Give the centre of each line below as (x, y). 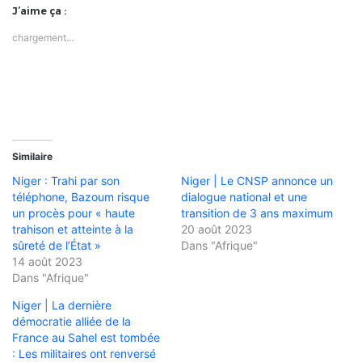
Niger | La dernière (62, 305)
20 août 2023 (217, 229)
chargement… (43, 38)
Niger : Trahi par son (66, 181)
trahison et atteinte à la (73, 229)
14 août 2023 (47, 262)
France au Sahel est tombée (86, 338)
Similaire (32, 157)
